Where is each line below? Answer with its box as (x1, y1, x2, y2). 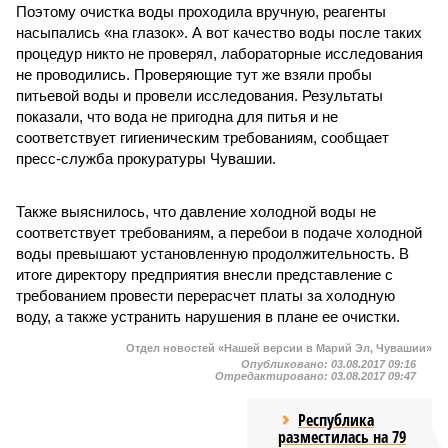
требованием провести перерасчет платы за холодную (16, 287, 395, 304)
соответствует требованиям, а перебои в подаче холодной (16, 224, 422, 241)
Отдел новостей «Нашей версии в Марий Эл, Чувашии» (126, 342, 432, 354)
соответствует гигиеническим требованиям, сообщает (16, 129, 389, 146)
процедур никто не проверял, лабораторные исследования (16, 45, 423, 62)
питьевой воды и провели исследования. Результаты (16, 87, 383, 104)
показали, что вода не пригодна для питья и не (16, 108, 338, 125)
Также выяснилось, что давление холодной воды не (16, 203, 376, 220)
